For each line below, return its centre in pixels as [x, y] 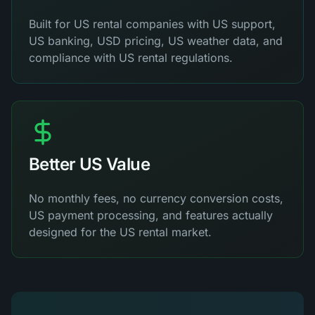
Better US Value [89, 164]
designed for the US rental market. [120, 232]
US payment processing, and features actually [151, 215]
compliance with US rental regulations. [131, 58]
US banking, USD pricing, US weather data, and [156, 41]
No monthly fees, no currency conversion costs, [156, 198]
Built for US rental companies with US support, [152, 24]
